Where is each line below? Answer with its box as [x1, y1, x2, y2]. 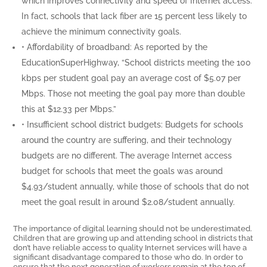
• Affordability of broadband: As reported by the [21, 42, 208, 52]
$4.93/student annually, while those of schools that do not [21, 181, 250, 191]
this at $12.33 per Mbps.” [21, 104, 117, 114]
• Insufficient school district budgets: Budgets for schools [21, 119, 244, 129]
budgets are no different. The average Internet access [21, 150, 232, 160]
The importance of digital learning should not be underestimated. [13, 223, 253, 233]
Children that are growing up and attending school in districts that [13, 232, 254, 243]
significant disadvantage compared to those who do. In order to [13, 252, 244, 262]
